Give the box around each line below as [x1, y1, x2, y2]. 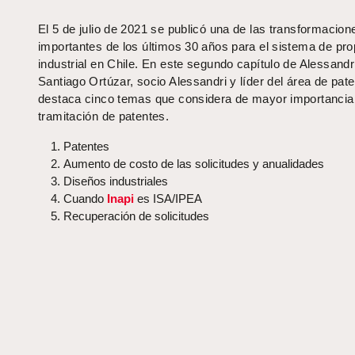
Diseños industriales [63, 174, 168, 189]
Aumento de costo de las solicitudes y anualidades [63, 157, 324, 171]
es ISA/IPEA [134, 192, 202, 206]
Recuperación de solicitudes [63, 209, 209, 223]
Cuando [63, 192, 104, 206]
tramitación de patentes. [38, 109, 170, 124]
